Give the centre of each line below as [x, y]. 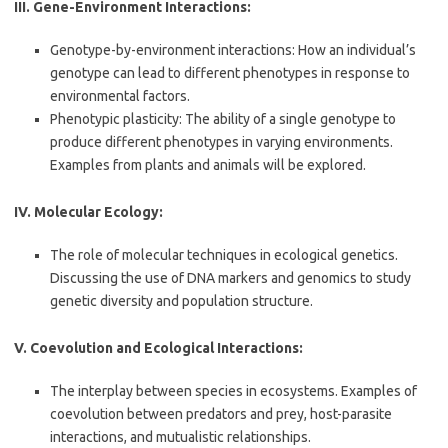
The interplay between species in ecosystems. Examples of [233, 391]
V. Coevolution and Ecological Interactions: [158, 348]
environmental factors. [120, 96]
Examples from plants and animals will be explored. [208, 165]
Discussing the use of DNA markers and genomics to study [230, 278]
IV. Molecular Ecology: [88, 212]
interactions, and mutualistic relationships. [180, 437]
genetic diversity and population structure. [181, 301]
